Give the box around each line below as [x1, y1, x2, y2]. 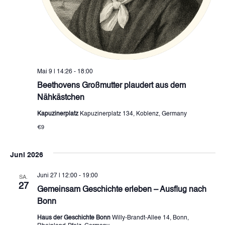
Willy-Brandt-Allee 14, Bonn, [111, 214, 189, 221]
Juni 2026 [10, 151, 43, 159]
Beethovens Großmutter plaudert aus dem [37, 81, 186, 90]
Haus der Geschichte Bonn [37, 214, 112, 221]
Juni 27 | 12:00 [37, 172, 77, 179]
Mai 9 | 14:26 [37, 68, 72, 75]
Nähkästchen [37, 93, 84, 102]
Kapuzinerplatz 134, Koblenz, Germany [79, 110, 187, 117]
